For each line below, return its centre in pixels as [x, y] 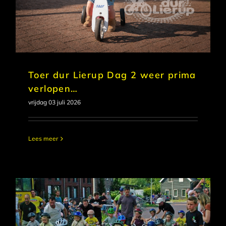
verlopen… [53, 89]
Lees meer [43, 139]
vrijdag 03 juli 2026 [54, 102]
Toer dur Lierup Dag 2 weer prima [112, 75]
